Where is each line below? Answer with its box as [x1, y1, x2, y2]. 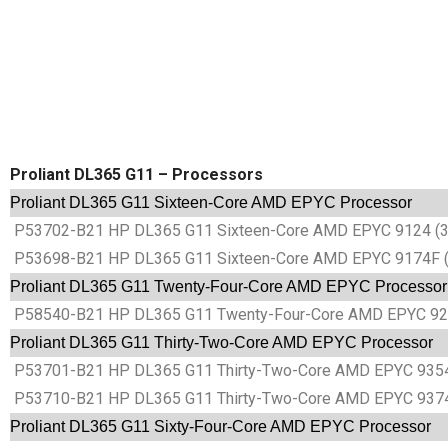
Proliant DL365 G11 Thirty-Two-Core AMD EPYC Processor [10, 334, 433, 352]
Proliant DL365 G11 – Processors [10, 165, 263, 185]
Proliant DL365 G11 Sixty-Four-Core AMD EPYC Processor [10, 418, 431, 436]
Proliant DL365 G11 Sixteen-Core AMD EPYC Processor [10, 194, 412, 212]
